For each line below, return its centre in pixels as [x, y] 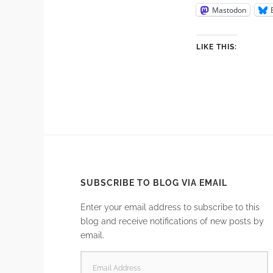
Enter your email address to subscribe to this [170, 207]
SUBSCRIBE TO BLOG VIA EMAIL [154, 183]
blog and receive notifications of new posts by [172, 221]
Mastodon [229, 10]
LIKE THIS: [217, 47]
